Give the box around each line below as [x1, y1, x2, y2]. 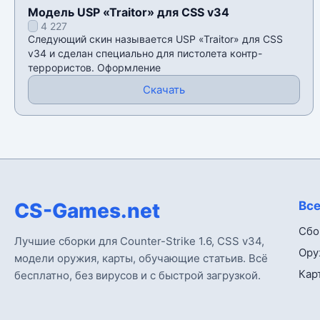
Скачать [142, 83, 185, 97]
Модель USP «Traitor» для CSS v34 [28, 5, 229, 20]
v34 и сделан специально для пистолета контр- [28, 47, 262, 60]
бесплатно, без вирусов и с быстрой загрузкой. [14, 269, 261, 283]
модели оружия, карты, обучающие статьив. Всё [14, 251, 268, 266]
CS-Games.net [14, 199, 160, 224]
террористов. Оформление [28, 61, 161, 74]
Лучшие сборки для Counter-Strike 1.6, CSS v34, [14, 234, 264, 249]
